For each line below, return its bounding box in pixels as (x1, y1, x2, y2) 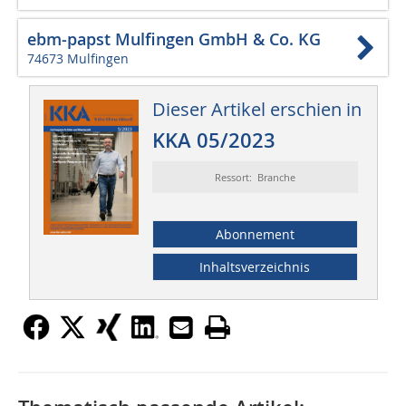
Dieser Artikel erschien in (151, 97, 362, 122)
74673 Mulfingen (27, 50, 129, 68)
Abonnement (215, 226, 295, 244)
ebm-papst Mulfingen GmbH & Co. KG (27, 28, 321, 51)
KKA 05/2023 (151, 127, 275, 155)
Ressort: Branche (214, 170, 295, 185)
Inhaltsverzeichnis (199, 258, 311, 276)
